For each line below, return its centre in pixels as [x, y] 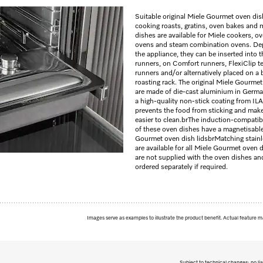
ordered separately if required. [181, 167]
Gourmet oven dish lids [171, 139]
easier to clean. [158, 120]
